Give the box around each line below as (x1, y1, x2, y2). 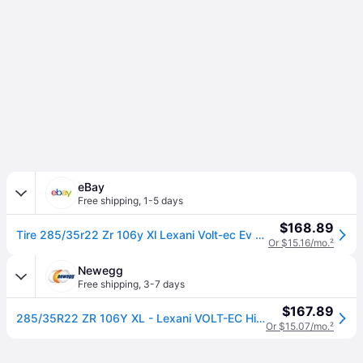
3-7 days (143, 278, 185, 290)
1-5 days (143, 194, 183, 207)
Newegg (78, 263, 123, 277)
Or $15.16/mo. (268, 237, 330, 249)
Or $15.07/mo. (266, 320, 330, 332)
